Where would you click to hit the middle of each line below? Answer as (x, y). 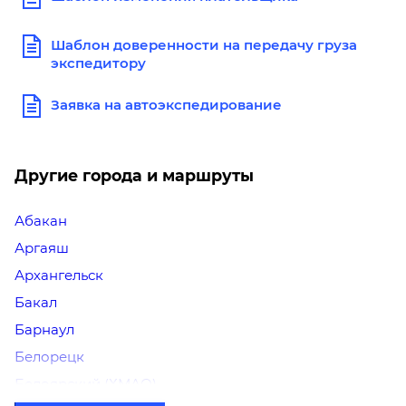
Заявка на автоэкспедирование (166, 105)
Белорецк (49, 357)
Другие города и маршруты (134, 175)
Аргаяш (42, 248)
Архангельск (59, 275)
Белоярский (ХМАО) (86, 384)
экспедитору (98, 63)
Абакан (41, 221)
